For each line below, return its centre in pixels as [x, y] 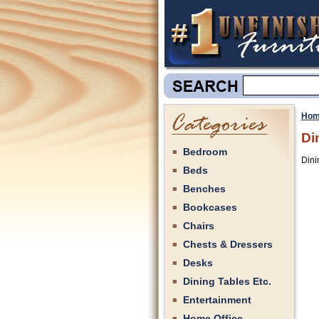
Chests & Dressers [228, 244]
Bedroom [205, 152]
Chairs [198, 226]
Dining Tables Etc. [227, 281]
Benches [204, 189]
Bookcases [210, 207]
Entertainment [217, 300]
